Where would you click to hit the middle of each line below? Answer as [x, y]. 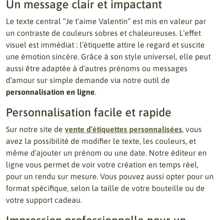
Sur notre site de [35, 129]
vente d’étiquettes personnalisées [124, 129]
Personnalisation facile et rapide [89, 112]
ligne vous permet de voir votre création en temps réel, [102, 165]
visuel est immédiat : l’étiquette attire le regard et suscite [105, 45]
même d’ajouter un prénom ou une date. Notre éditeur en [106, 153]
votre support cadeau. [44, 200]
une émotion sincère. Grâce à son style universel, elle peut [108, 56]
